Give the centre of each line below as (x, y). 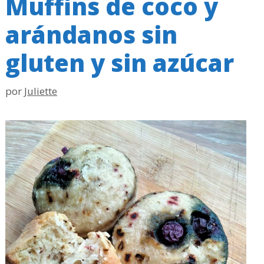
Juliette (41, 91)
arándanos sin (91, 34)
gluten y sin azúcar (120, 63)
